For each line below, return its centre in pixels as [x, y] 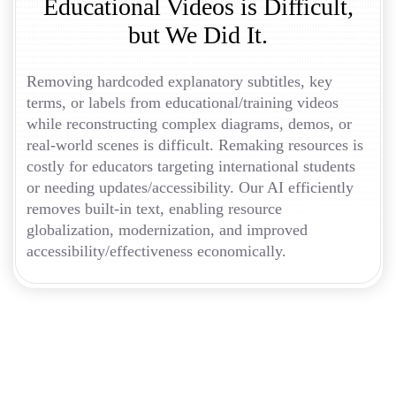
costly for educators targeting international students [191, 166]
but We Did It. [198, 34]
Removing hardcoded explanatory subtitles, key [179, 81]
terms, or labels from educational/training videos [183, 102]
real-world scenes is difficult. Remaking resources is [195, 145]
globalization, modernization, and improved [167, 229]
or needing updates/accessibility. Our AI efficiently [190, 187]
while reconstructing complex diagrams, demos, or [189, 123]
